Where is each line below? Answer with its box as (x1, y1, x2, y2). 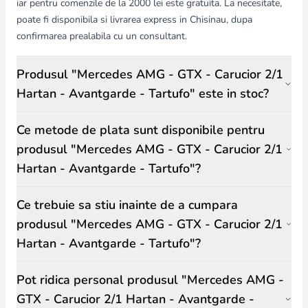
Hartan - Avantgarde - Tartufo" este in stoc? (16, 85, 269, 102)
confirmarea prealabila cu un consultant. (16, 30, 187, 43)
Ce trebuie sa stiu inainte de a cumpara (16, 197, 238, 214)
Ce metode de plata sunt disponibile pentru (16, 122, 265, 139)
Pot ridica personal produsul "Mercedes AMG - (16, 272, 284, 289)
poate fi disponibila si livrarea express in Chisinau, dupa (16, 13, 252, 27)
